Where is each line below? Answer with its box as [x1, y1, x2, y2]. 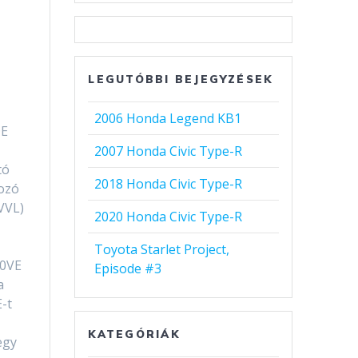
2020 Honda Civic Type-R [94, 208, 243, 226]
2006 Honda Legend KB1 [94, 109, 242, 128]
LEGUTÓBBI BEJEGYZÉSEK [88, 73, 273, 86]
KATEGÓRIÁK [88, 328, 180, 341]
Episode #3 [94, 260, 162, 278]
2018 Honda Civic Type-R [94, 175, 243, 193]
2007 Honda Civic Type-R [94, 142, 243, 161]
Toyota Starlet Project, [94, 241, 230, 259]
